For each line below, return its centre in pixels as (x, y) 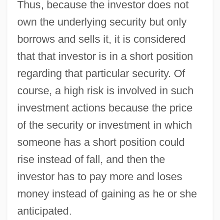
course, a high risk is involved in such (105, 90)
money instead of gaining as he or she (107, 193)
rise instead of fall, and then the (91, 159)
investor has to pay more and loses (99, 176)
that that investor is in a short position (105, 56)
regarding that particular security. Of (101, 73)
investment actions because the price (105, 108)
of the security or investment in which (104, 125)
